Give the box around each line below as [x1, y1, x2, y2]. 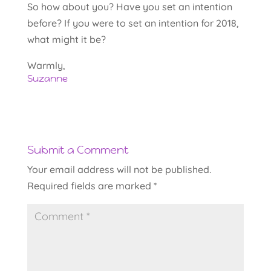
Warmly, [27, 59, 65, 71]
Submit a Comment [27, 142, 129, 157]
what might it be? [27, 33, 106, 45]
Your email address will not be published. [27, 163, 211, 175]
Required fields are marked [27, 179, 154, 192]
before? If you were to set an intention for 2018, [27, 16, 239, 29]
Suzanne [27, 72, 68, 84]
